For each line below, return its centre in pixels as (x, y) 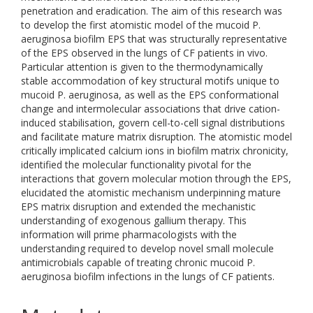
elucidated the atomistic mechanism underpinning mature (151, 192)
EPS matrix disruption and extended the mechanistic (138, 206)
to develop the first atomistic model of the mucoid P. (141, 25)
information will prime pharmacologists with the (129, 234)
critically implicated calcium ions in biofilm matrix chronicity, (155, 151)
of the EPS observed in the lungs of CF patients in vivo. (144, 53)
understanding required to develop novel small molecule (147, 248)
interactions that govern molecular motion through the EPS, (156, 179)
